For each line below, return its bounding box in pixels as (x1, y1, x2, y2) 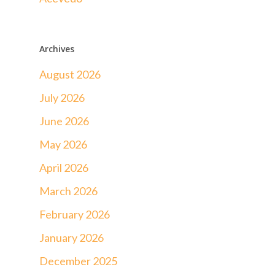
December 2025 (39, 254, 117, 268)
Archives (39, 42, 74, 55)
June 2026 (39, 114, 89, 128)
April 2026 (39, 160, 88, 174)
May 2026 (39, 137, 87, 151)
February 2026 (39, 207, 110, 221)
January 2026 (39, 230, 104, 244)
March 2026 (39, 184, 98, 198)
